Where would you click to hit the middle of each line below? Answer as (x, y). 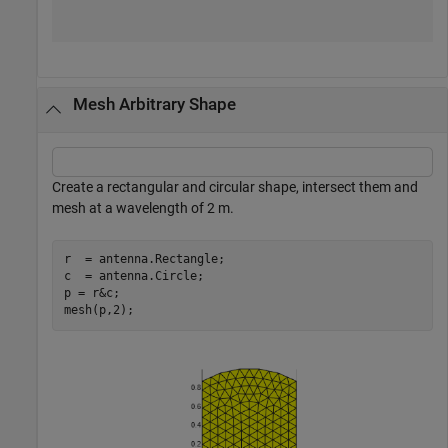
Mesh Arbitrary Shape (154, 104)
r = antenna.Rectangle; (144, 259)
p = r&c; (91, 293)
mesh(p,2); (98, 310)
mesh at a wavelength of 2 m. (143, 207)
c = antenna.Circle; (137, 276)
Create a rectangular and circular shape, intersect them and (235, 186)
